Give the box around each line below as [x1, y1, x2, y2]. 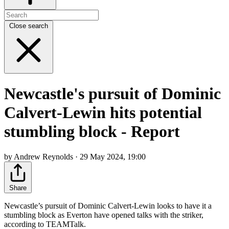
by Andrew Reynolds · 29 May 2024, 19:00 [4, 152, 146, 161]
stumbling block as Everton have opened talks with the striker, [4, 210, 203, 219]
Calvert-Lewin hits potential [4, 103, 202, 122]
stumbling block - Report [4, 122, 180, 141]
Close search [9, 21, 48, 30]
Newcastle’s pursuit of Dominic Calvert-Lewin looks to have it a [4, 201, 212, 210]
